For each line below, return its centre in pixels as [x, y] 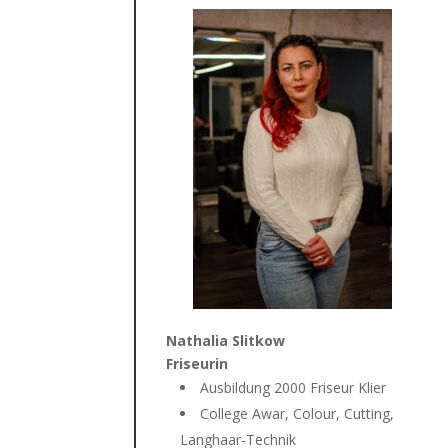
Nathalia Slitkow [226, 340]
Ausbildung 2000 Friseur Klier [293, 387]
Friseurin [197, 363]
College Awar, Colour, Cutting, [297, 413]
